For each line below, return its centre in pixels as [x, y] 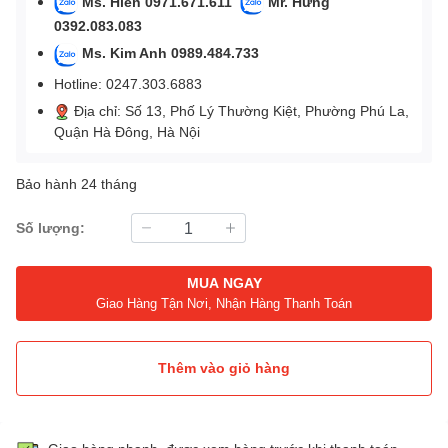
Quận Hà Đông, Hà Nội [129, 131]
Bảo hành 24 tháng [76, 183]
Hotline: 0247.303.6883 [128, 83]
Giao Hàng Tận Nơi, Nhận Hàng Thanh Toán [224, 303]
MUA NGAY [224, 283]
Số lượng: [50, 228]
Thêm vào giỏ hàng [224, 368]
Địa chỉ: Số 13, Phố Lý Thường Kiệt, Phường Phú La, [239, 110]
